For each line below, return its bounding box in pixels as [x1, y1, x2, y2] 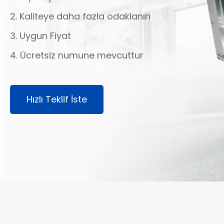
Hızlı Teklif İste [26, 93, 87, 105]
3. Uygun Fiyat [10, 29, 71, 42]
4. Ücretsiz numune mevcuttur [10, 49, 143, 61]
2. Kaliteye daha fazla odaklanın [10, 10, 150, 22]
